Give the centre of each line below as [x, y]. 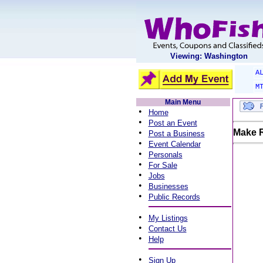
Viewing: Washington [209, 56]
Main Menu [183, 102]
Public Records [174, 197]
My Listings [168, 218]
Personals [165, 155]
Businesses [168, 186]
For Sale [163, 165]
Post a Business [176, 134]
